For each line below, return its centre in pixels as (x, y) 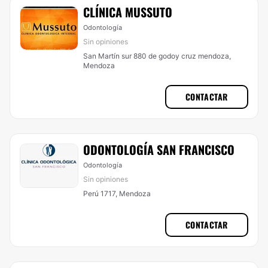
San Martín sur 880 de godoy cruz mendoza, (157, 56)
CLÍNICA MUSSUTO (128, 12)
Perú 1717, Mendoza (117, 194)
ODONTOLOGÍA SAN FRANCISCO (159, 150)
